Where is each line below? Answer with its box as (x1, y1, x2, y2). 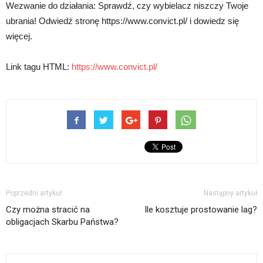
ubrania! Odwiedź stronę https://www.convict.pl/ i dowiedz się (6, 16, 239, 26)
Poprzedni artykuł (6, 189, 62, 198)
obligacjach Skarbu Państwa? (6, 217, 119, 228)
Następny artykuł (204, 189, 257, 198)
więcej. (6, 31, 32, 42)
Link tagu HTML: (6, 62, 72, 72)
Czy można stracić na (6, 204, 90, 215)
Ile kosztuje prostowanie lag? (144, 204, 257, 215)
